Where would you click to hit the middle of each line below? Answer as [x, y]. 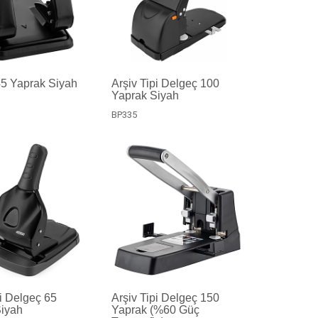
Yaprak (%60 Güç [155, 309]
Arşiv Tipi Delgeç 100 [165, 84]
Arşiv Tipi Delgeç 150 [165, 297]
